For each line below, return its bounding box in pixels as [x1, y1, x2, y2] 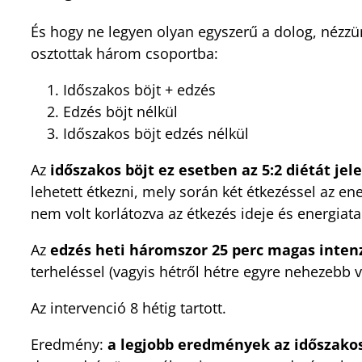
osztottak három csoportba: [31, 43, 218, 63]
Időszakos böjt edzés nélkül [63, 123, 249, 143]
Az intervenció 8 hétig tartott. [31, 297, 226, 318]
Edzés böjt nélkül [63, 101, 178, 121]
